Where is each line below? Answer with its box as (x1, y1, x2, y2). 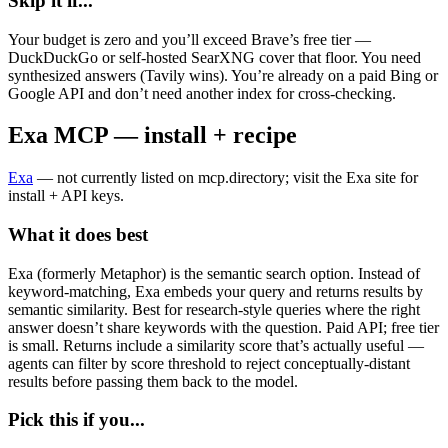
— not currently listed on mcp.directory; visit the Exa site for (37, 169, 418, 187)
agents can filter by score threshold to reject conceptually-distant (8, 354, 410, 372)
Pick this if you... (8, 409, 145, 431)
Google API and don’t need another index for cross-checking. (8, 84, 396, 102)
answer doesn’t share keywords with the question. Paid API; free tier (8, 318, 439, 336)
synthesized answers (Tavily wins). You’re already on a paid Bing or (8, 66, 438, 84)
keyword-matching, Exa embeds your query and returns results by (8, 282, 423, 300)
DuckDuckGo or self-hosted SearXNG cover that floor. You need (8, 48, 421, 66)
